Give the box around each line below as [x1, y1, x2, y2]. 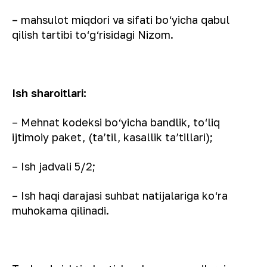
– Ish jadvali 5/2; [12, 160, 95, 173]
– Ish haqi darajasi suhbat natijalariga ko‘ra [12, 189, 228, 202]
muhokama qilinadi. [12, 204, 109, 217]
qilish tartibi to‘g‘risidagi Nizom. [12, 28, 173, 41]
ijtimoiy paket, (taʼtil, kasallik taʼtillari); [12, 131, 213, 144]
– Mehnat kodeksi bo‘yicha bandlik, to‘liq [12, 116, 220, 129]
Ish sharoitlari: [12, 86, 86, 100]
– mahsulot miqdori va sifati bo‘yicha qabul [12, 13, 229, 26]
